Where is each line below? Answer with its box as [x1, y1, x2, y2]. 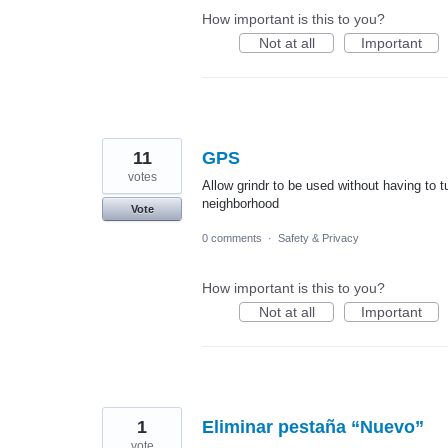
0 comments [202, 231, 262, 244]
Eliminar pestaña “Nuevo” [202, 416, 424, 437]
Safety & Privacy [278, 231, 359, 244]
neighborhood [202, 195, 279, 211]
